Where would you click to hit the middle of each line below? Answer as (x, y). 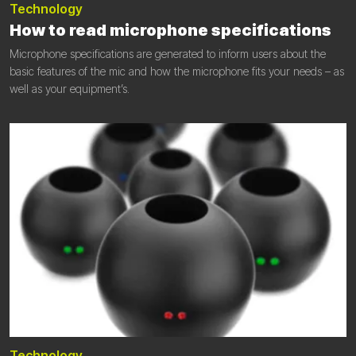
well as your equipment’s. (70, 89)
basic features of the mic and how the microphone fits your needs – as (177, 72)
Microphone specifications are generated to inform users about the (168, 54)
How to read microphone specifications (170, 31)
